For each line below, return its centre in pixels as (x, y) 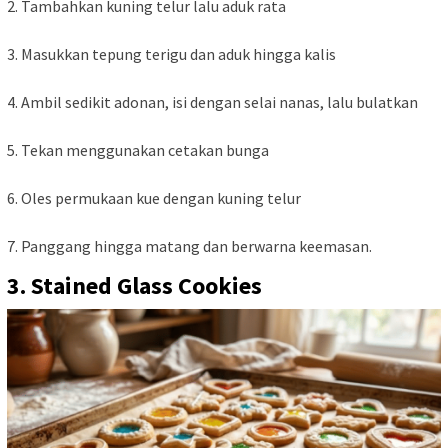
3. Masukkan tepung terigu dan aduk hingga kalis (171, 54)
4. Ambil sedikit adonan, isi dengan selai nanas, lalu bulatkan (212, 102)
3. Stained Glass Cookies (134, 286)
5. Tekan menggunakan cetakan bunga (138, 150)
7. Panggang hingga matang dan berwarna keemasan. (189, 246)
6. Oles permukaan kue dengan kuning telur (154, 198)
